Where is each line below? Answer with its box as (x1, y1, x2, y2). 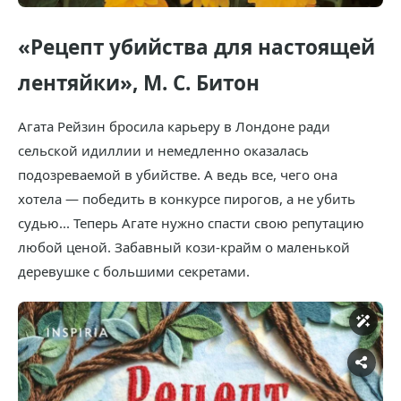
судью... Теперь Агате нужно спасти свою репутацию (18, 214, 364, 233)
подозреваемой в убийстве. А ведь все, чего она (18, 166, 337, 184)
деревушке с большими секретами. (18, 262, 250, 281)
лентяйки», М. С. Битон (18, 69, 260, 98)
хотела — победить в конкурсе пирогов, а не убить (18, 190, 355, 209)
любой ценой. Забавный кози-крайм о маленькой (18, 238, 350, 257)
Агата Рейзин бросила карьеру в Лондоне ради (18, 117, 330, 136)
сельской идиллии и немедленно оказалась (18, 141, 309, 160)
